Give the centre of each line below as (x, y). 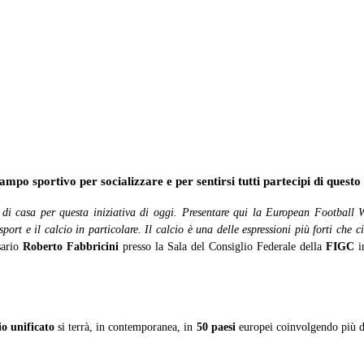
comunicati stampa (156, 77)
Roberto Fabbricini (71, 247)
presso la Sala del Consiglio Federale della (222, 247)
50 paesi (216, 327)
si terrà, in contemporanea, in (125, 327)
